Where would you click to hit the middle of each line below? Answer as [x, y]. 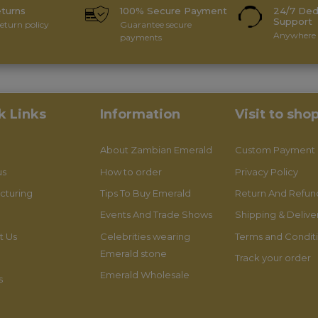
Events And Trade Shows [157, 215]
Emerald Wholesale [145, 275]
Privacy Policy [266, 171]
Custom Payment [275, 150]
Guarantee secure [155, 25]
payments [141, 38]
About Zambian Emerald [157, 150]
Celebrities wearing [146, 236]
